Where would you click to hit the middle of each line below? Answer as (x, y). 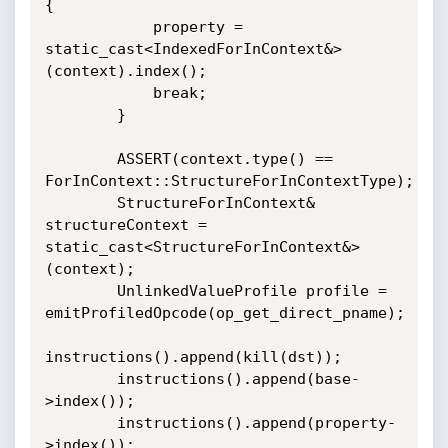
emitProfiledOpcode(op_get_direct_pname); (224, 313)
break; (98, 93)
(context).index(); (125, 71)
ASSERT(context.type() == (80, 159)
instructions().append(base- (80, 379)
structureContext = (125, 225)
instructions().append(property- (80, 423)
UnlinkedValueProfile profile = (80, 291)
